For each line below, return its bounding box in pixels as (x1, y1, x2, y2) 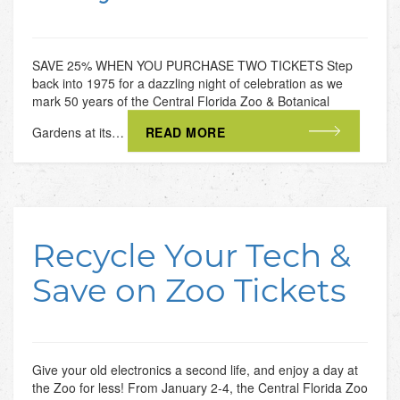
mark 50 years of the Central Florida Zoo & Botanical (31, 91, 329, 110)
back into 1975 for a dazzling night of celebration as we (31, 73, 343, 92)
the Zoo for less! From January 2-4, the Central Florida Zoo (31, 378, 368, 396)
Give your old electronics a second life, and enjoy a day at (31, 360, 358, 379)
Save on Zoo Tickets (31, 267, 346, 310)
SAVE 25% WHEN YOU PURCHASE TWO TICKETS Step (31, 55, 353, 74)
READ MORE (145, 122, 226, 141)
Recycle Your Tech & (31, 232, 351, 275)
